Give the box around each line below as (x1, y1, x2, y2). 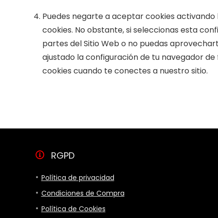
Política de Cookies (41, 204, 106, 214)
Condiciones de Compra (41, 188, 125, 198)
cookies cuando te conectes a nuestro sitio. (42, 65, 208, 76)
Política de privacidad (41, 173, 114, 182)
